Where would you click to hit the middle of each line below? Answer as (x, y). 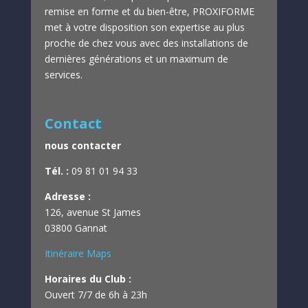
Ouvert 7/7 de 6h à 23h (96, 295)
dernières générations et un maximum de (136, 59)
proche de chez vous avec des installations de (146, 43)
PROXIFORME (223, 11)
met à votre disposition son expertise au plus (144, 27)
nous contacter (82, 145)
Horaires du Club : (88, 279)
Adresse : (67, 196)
